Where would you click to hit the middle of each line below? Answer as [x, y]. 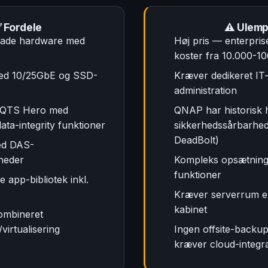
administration [205, 90]
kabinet [191, 209]
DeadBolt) [197, 140]
